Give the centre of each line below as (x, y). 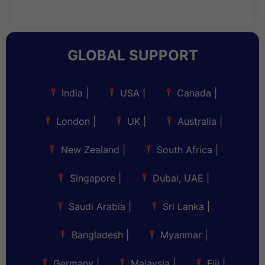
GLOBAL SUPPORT (132, 56)
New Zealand (90, 150)
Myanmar (181, 235)
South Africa (184, 150)
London (73, 122)
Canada (194, 93)
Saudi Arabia (97, 207)
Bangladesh (97, 235)
